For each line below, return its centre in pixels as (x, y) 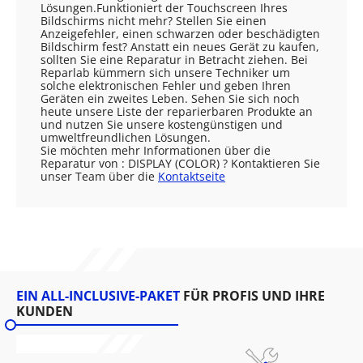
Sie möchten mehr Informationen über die (156, 150)
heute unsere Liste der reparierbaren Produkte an (177, 111)
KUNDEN (45, 311)
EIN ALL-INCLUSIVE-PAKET (98, 296)
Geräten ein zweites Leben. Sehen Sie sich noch (170, 98)
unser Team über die (99, 176)
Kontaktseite (192, 176)
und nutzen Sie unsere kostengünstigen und (162, 124)
